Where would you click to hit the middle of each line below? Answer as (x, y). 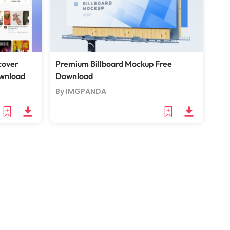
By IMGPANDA (81, 91)
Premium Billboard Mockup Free (114, 64)
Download (74, 76)
